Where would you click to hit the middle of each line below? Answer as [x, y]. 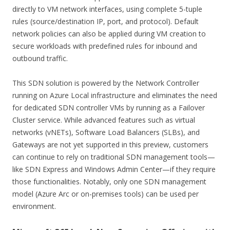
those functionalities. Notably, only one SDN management [109, 181]
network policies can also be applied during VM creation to [109, 33]
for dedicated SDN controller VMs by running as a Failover [109, 107]
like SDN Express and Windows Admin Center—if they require [114, 169]
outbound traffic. [40, 58]
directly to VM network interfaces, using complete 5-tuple [107, 9]
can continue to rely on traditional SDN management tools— [114, 157]
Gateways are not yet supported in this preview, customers [110, 144]
